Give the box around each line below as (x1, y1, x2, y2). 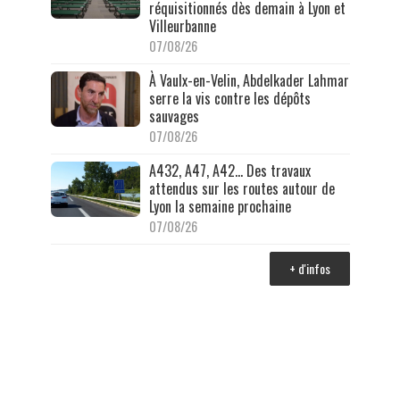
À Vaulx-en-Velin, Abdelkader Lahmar (148, 69, 349, 91)
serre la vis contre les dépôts (148, 87, 311, 109)
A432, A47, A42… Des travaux (148, 159, 311, 181)
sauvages (148, 104, 199, 127)
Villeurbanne (148, 14, 216, 37)
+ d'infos (288, 258, 330, 278)
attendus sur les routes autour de (148, 177, 335, 199)
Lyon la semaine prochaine (148, 195, 291, 217)
